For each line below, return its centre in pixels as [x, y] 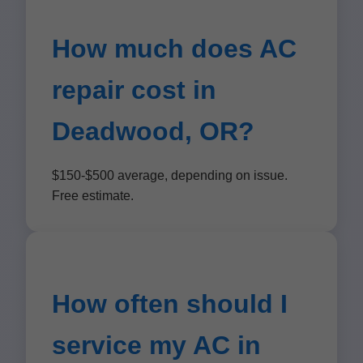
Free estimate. [93, 196]
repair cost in [134, 90]
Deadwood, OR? [153, 131]
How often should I [170, 304]
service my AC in [156, 345]
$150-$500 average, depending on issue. [170, 175]
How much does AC [174, 49]
